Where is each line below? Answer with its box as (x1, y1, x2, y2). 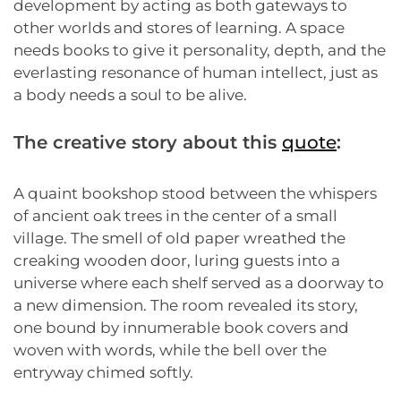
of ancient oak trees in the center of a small (13, 207, 337, 226)
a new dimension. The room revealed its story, (13, 296, 358, 315)
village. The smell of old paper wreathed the (13, 229, 346, 248)
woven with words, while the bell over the (13, 341, 327, 360)
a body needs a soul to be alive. (13, 85, 247, 104)
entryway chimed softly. (13, 363, 193, 382)
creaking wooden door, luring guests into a (13, 252, 340, 270)
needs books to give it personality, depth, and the (13, 40, 386, 59)
